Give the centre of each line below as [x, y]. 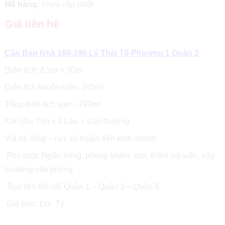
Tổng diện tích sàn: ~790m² [53, 104]
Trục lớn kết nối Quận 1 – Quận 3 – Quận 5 [82, 186]
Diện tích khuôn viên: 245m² [54, 87]
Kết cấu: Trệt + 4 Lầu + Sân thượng [67, 121]
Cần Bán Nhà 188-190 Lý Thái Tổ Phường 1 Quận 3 [101, 53]
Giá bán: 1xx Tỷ [36, 203]
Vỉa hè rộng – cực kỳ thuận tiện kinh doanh [80, 138]
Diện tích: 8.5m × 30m [43, 70]
